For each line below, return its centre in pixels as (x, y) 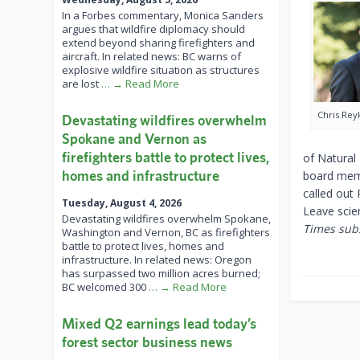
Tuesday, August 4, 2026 (122, 203)
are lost (82, 84)
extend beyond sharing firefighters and (158, 43)
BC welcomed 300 (105, 287)
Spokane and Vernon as (134, 139)
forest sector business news (147, 342)
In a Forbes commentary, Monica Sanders (163, 16)
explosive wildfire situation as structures (161, 70)
